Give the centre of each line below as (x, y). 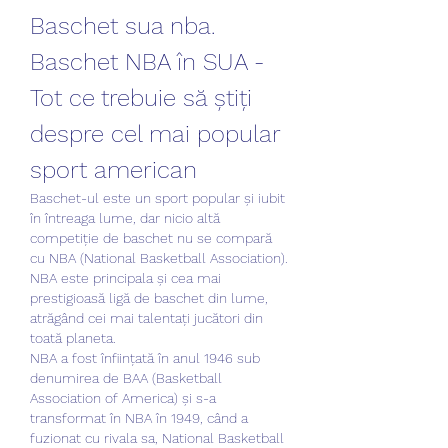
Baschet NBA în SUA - (147, 61)
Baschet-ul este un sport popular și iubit (157, 197)
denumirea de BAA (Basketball (126, 377)
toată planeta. (73, 337)
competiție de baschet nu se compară (151, 237)
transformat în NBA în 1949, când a (139, 417)
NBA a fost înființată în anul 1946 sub (145, 357)
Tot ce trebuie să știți (141, 97)
